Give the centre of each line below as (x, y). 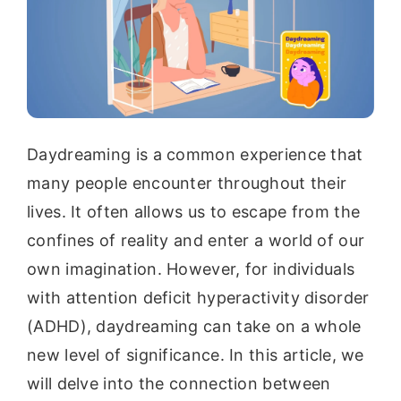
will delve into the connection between (179, 384)
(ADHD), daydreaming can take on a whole (194, 327)
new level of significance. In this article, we (196, 355)
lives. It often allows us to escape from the (194, 212)
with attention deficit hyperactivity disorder (198, 298)
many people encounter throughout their (187, 183)
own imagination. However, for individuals (191, 269)
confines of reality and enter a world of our (196, 241)
